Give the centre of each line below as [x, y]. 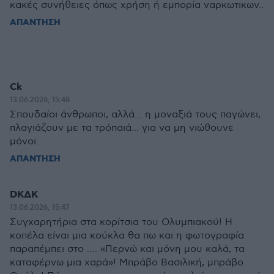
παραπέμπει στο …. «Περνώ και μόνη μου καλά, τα [127, 250]
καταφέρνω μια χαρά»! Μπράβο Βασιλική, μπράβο [127, 263]
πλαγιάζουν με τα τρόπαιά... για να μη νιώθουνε [122, 128]
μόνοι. [24, 142]
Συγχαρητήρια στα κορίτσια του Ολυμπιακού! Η [121, 223]
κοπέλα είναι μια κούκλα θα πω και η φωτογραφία [127, 236]
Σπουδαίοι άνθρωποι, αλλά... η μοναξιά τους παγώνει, [135, 115]
